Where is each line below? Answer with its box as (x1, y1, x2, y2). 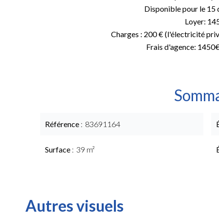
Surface (45, 145, 72, 154)
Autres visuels (25, 196, 124, 215)
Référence (45, 119, 81, 129)
